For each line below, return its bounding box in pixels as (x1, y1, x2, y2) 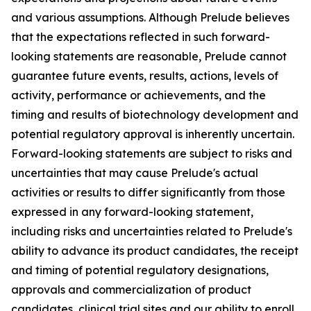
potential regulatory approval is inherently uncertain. (11, 127, 294, 141)
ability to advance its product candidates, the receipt (11, 244, 299, 258)
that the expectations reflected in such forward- (11, 30, 270, 44)
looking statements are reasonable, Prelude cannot (11, 49, 287, 63)
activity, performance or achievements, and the (11, 88, 266, 102)
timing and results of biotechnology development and (11, 108, 299, 121)
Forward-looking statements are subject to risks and (11, 146, 292, 160)
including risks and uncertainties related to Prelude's (11, 224, 292, 238)
